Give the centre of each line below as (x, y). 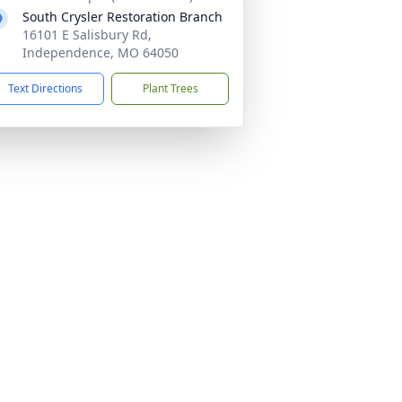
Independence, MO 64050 (100, 52)
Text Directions (45, 88)
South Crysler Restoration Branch (122, 17)
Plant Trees (170, 88)
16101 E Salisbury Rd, (87, 35)
